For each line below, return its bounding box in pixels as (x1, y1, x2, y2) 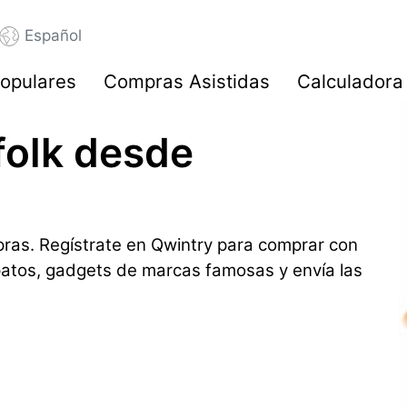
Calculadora (297, 70, 403, 93)
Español (24, 26, 82, 45)
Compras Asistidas (104, 70, 270, 93)
